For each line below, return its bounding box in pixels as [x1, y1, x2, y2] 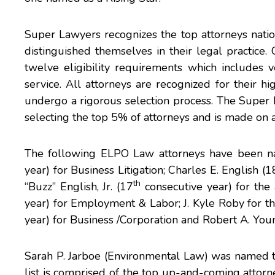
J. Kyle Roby [184, 196, 244, 211]
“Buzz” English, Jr [25, 179, 111, 194]
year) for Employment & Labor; [25, 196, 184, 211]
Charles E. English [168, 163, 259, 177]
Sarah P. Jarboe [25, 249, 101, 263]
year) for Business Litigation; [25, 163, 169, 177]
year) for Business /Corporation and [25, 212, 203, 227]
